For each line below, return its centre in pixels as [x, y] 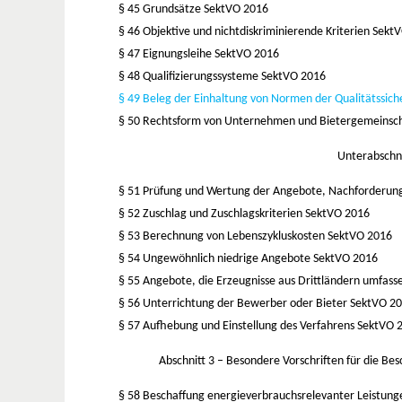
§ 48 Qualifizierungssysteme [190, 76]
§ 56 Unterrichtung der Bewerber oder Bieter [234, 303]
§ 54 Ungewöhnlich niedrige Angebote [216, 258]
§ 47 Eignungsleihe [166, 54]
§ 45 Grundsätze [161, 9]
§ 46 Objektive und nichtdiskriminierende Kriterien [245, 31]
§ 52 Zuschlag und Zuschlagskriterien [212, 214]
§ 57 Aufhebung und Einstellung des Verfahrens [238, 326]
